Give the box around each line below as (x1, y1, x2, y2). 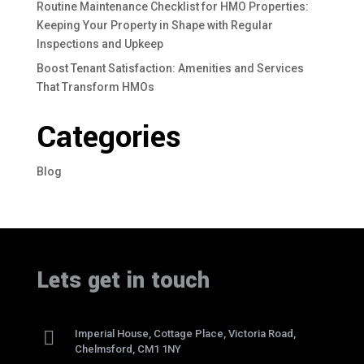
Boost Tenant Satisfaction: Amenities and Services (36, 62, 304, 75)
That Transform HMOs (36, 80, 154, 93)
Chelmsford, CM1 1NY (74, 343, 181, 355)
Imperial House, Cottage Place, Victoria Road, (74, 327, 296, 340)
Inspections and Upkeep (36, 37, 163, 50)
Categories (36, 116, 181, 159)
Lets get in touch (36, 265, 210, 297)
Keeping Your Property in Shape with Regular (36, 19, 273, 32)
